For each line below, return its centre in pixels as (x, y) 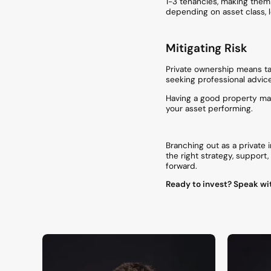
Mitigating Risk (207, 48)
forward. (181, 166)
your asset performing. (209, 108)
